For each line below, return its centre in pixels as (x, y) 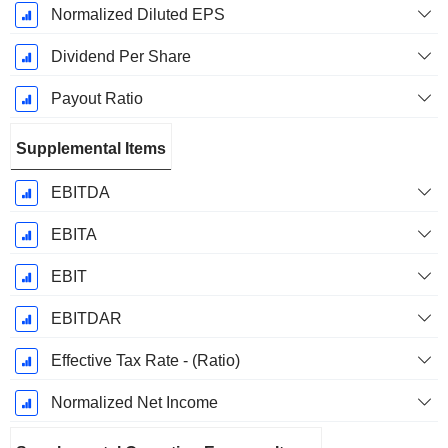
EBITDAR (86, 319)
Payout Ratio (96, 99)
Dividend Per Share (120, 57)
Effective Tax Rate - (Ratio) (145, 361)
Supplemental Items (91, 149)
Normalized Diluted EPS (137, 15)
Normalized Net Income (134, 403)
